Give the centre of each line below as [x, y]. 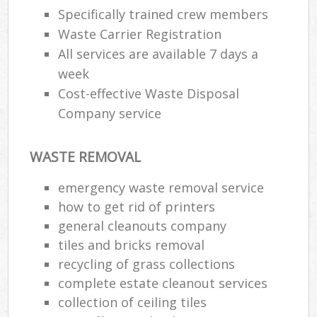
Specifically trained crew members [163, 15]
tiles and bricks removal [132, 244]
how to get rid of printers [137, 206]
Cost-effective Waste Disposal [149, 94]
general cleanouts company [143, 225]
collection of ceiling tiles [133, 302]
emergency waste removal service [161, 187]
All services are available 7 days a [158, 54]
